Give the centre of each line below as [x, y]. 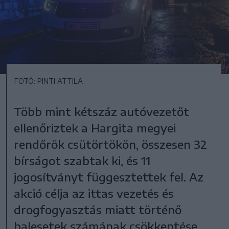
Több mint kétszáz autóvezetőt [102, 111]
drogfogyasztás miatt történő [98, 209]
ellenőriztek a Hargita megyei [95, 128]
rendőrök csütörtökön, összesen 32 [111, 144]
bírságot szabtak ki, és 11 [82, 160]
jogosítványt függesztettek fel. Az [109, 177]
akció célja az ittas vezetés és [94, 193]
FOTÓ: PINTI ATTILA [49, 81]
